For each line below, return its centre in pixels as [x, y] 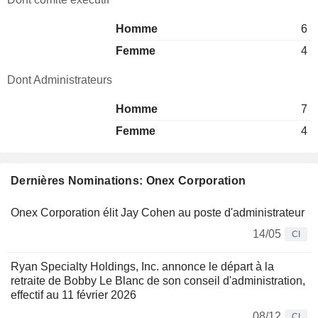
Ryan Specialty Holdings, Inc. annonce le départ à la [142, 267]
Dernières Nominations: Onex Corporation [128, 181]
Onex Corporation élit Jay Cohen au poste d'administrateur [158, 213]
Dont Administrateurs [60, 80]
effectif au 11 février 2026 [73, 295]
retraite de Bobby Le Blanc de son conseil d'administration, [158, 281]
